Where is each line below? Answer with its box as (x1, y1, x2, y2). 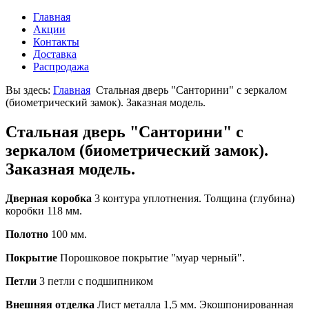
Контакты (33, 36, 79, 48)
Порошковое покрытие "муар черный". (57, 251, 245, 263)
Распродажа (33, 61, 89, 72)
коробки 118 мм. (6, 204, 82, 217)
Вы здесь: (6, 84, 53, 96)
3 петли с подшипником (37, 275, 153, 287)
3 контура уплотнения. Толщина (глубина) (92, 192, 295, 204)
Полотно (6, 228, 48, 240)
